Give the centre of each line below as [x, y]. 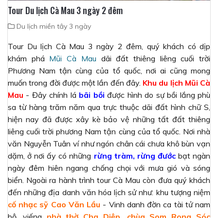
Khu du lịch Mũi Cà [176, 82]
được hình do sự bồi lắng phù [157, 95]
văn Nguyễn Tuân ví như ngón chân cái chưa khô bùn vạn [109, 143]
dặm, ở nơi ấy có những [51, 155]
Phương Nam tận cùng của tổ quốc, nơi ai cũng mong [109, 70]
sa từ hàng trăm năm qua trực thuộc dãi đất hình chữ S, [109, 107]
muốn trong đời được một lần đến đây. [75, 82]
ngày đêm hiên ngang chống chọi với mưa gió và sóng [109, 168]
